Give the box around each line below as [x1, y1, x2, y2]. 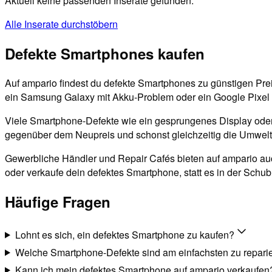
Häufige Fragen [5, 191, 110, 212]
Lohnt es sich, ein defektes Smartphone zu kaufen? [15, 227, 234, 242]
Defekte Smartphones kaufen [5, 42, 205, 64]
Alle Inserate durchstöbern [5, 16, 118, 31]
